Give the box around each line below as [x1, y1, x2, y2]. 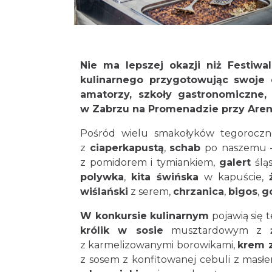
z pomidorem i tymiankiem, [80, 157, 219, 168]
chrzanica [173, 186, 224, 197]
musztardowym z [163, 225, 270, 236]
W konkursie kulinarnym [80, 210, 209, 222]
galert [219, 157, 251, 168]
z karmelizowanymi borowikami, [80, 239, 238, 251]
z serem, [128, 186, 173, 197]
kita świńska [131, 171, 199, 183]
